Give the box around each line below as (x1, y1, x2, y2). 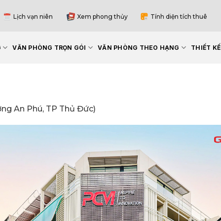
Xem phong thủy (76, 12, 128, 20)
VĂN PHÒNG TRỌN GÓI (12, 44, 86, 51)
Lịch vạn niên (13, 12, 53, 20)
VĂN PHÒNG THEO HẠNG (98, 44, 180, 51)
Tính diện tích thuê (150, 12, 207, 20)
